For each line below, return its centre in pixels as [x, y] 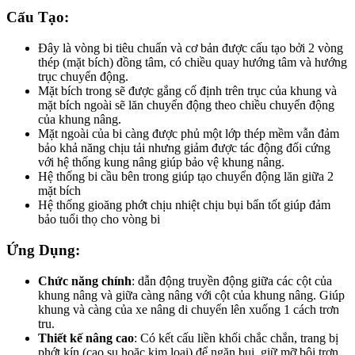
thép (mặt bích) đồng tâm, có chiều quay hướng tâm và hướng [193, 63]
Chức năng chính [85, 281]
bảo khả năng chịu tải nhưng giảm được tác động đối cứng [184, 148]
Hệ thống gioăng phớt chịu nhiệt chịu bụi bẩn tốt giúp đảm [184, 205]
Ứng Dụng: [43, 250]
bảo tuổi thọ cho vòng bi [101, 219]
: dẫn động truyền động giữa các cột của [232, 281]
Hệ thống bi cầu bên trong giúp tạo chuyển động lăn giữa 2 [186, 177]
